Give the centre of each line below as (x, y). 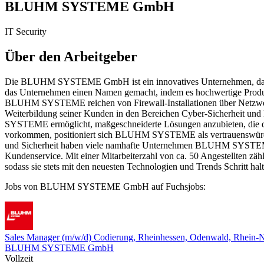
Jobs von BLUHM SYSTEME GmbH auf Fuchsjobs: (105, 186)
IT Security (26, 31)
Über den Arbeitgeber (71, 56)
